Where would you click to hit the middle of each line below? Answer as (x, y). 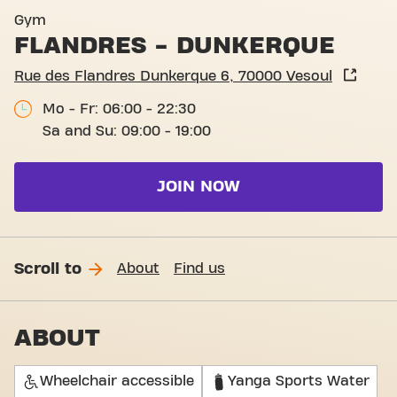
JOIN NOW (198, 187)
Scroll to (48, 269)
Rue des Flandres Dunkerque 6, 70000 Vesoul (173, 76)
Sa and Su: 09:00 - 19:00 (127, 131)
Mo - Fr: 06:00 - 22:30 (119, 109)
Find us (199, 269)
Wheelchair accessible (117, 381)
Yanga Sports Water (299, 381)
